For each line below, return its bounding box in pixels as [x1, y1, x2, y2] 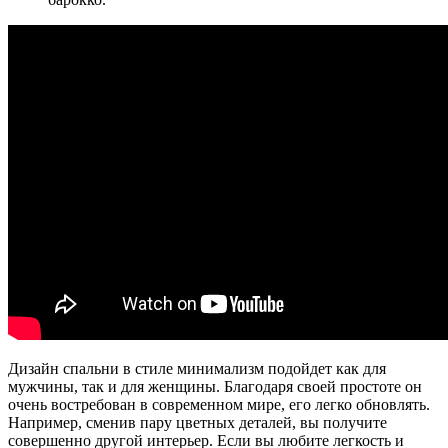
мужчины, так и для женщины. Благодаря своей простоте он [8, 377, 422, 395]
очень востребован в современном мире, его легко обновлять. [8, 395, 430, 413]
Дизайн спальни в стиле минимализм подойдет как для [8, 359, 386, 377]
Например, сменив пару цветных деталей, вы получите [8, 413, 387, 431]
